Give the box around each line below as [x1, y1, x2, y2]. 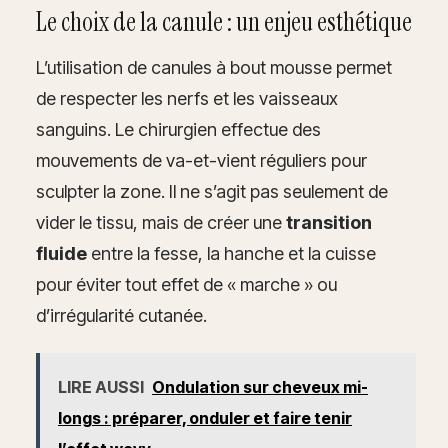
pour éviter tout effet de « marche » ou [36, 273, 337, 295]
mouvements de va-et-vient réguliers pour [36, 149, 367, 171]
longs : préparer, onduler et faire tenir [58, 407, 352, 428]
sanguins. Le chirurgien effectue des [36, 118, 321, 140]
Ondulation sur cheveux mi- [152, 376, 368, 397]
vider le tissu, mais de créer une [36, 211, 286, 233]
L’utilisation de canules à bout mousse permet [36, 56, 392, 78]
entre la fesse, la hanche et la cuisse [87, 242, 376, 264]
